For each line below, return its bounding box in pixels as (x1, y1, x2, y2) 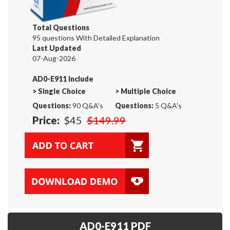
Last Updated (32, 43, 81, 52)
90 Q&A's (71, 101, 103, 110)
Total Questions (32, 23, 89, 32)
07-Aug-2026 (32, 53, 75, 63)
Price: (32, 113, 60, 126)
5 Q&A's (154, 101, 182, 110)
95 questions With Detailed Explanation (32, 33, 160, 42)
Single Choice (38, 86, 86, 95)
